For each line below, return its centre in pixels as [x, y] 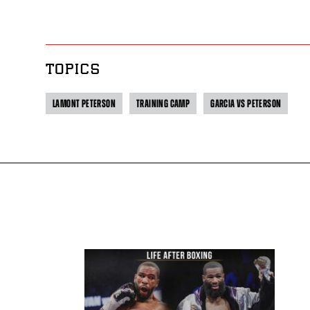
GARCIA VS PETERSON [246, 103]
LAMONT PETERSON [84, 103]
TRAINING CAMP [163, 103]
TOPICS [73, 71]
